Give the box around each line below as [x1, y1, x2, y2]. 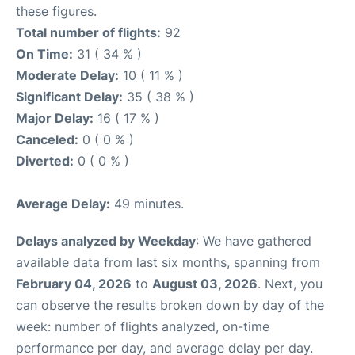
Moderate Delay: [16, 67, 119, 83]
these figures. [16, 3, 97, 19]
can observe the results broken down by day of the [16, 297, 324, 313]
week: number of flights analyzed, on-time [16, 319, 269, 334]
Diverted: [16, 153, 74, 169]
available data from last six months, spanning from [16, 254, 320, 270]
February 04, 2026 [16, 276, 132, 292]
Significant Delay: [16, 89, 123, 105]
